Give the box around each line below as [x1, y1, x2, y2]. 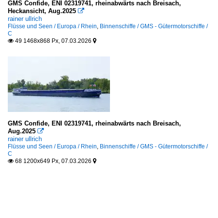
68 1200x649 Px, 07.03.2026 [14, 157, 93, 164]
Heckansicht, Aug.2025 [8, 7, 76, 15]
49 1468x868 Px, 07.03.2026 [14, 37, 93, 44]
